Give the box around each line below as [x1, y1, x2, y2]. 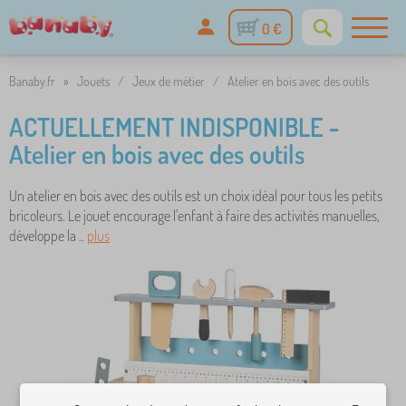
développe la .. [9, 227, 87, 245]
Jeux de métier [132, 73, 205, 89]
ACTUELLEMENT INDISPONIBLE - [9, 111, 339, 143]
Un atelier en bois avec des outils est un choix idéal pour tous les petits [9, 187, 382, 205]
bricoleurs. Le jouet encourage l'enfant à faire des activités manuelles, [9, 207, 380, 225]
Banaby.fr [9, 73, 55, 89]
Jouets [77, 73, 110, 89]
